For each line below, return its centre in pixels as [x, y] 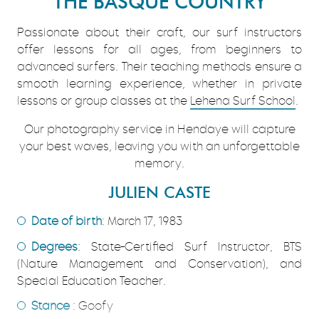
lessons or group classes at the [104, 101]
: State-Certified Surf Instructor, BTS [190, 246]
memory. [159, 164]
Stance [51, 305]
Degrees [54, 246]
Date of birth [67, 221]
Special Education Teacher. [91, 281]
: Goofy [91, 305]
